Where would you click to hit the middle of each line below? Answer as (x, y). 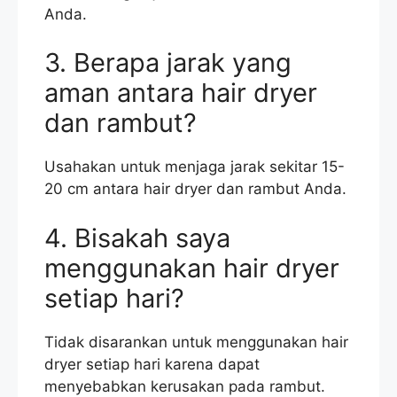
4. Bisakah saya (137, 237)
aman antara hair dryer (181, 93)
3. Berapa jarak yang (168, 63)
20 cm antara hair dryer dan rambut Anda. (195, 189)
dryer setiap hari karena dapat (152, 364)
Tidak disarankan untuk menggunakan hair (196, 342)
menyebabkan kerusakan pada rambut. (185, 386)
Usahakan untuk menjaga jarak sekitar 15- (195, 167)
